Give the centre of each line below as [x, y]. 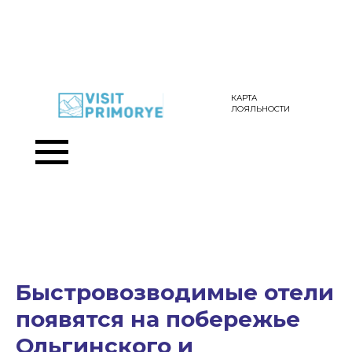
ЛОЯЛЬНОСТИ [260, 109]
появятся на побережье [158, 319]
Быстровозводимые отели [175, 292]
